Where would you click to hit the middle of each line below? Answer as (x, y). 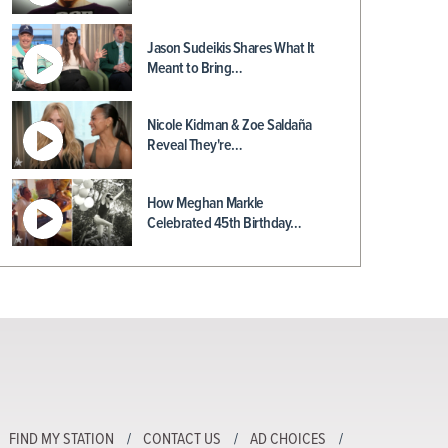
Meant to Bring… (195, 68)
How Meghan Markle (205, 203)
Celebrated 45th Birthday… (224, 223)
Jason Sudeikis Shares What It (231, 48)
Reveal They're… (195, 145)
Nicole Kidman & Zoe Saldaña (229, 125)
